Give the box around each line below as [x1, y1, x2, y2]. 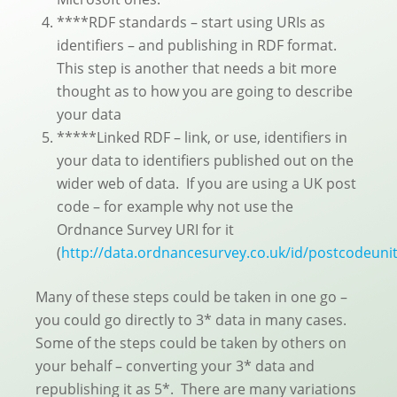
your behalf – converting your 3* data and [35, 356, 315, 377]
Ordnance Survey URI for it [57, 220, 234, 240]
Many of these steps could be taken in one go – [35, 287, 347, 307]
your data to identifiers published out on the [57, 151, 354, 171]
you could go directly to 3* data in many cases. [35, 310, 350, 331]
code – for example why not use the [57, 197, 293, 217]
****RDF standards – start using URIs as [57, 12, 325, 33]
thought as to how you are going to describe [57, 82, 353, 102]
